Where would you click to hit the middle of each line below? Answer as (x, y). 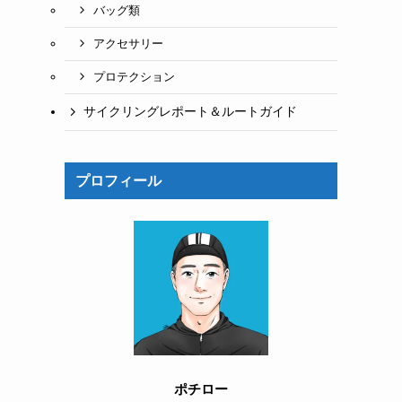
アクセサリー (128, 44)
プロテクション (134, 77)
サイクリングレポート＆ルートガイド (190, 112)
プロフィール (118, 180)
